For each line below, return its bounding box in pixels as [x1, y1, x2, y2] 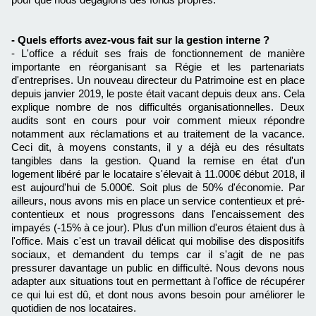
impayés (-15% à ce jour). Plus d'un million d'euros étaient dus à [11, 221, 305, 234]
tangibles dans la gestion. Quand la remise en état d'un [11, 154, 305, 167]
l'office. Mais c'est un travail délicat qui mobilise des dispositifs [11, 235, 305, 248]
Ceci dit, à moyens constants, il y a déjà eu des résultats [11, 141, 305, 154]
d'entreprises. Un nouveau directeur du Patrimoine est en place [11, 74, 305, 87]
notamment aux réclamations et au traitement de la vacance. [11, 128, 305, 140]
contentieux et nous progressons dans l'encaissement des [11, 208, 305, 221]
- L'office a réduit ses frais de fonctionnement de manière [11, 47, 305, 60]
